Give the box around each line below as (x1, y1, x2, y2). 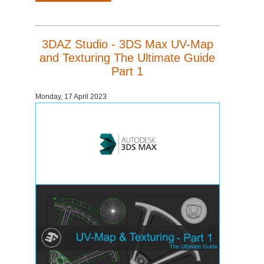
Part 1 (111, 64, 144, 78)
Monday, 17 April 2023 (35, 92, 107, 101)
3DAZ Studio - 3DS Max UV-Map (41, 37, 213, 51)
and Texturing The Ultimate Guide (39, 51, 216, 64)
